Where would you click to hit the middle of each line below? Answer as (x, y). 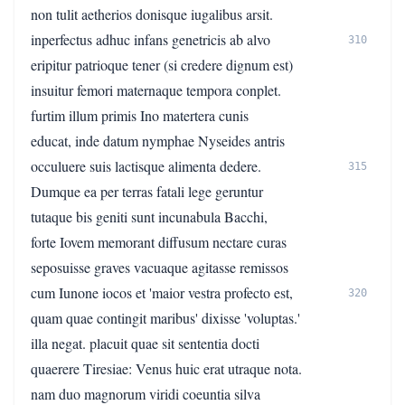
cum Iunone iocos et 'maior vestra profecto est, (162, 292)
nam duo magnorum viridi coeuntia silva (146, 394)
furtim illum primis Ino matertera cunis (140, 115)
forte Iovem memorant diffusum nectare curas (159, 242)
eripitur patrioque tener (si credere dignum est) (162, 65)
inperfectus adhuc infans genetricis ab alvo (151, 39)
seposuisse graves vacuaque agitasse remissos (160, 267)
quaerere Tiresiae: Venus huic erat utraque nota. (166, 368)
